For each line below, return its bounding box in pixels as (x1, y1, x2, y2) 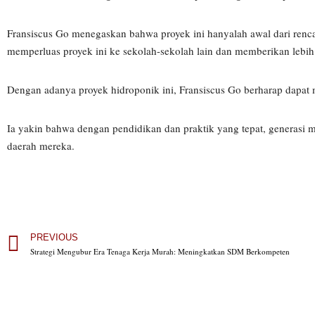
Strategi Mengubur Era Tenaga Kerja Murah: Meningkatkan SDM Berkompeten (30, 246, 290, 257)
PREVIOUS (30, 232, 78, 243)
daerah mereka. (7, 139, 75, 153)
